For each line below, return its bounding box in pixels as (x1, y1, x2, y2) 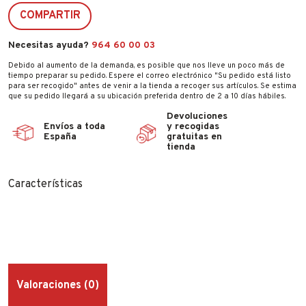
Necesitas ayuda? (8, 39, 92, 51)
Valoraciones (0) (16, 278, 99, 292)
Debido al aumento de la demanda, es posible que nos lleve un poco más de (8, 60, 285, 70)
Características (8, 177, 83, 191)
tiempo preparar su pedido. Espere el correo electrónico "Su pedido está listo (8, 70, 291, 81)
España (44, 130, 76, 143)
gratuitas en (167, 130, 222, 143)
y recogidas (167, 120, 219, 133)
